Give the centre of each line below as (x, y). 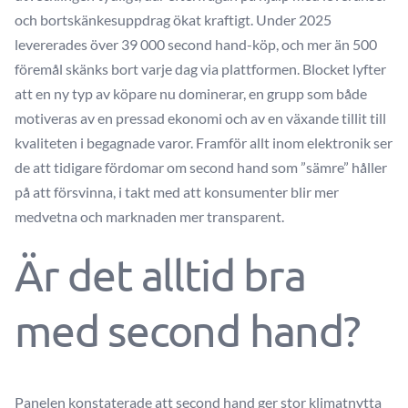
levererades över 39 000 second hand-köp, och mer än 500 (196, 44)
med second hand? (187, 330)
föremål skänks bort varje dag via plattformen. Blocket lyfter (200, 69)
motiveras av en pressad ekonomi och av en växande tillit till (200, 118)
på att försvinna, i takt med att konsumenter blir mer (177, 192)
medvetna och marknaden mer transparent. (149, 216)
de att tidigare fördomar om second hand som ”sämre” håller (201, 167)
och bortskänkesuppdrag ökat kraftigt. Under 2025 (173, 20)
